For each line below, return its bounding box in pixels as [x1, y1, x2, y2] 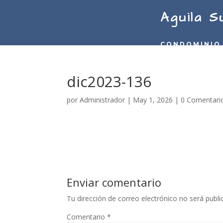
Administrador [80, 95, 125, 105]
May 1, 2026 [133, 95, 173, 105]
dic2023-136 [67, 71, 152, 92]
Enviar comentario [67, 175, 162, 190]
